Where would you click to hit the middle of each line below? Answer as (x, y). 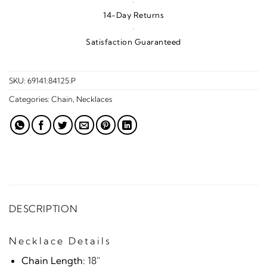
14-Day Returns (133, 15)
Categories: (30, 99)
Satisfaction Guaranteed (133, 41)
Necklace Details (60, 240)
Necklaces (94, 99)
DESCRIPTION (44, 208)
